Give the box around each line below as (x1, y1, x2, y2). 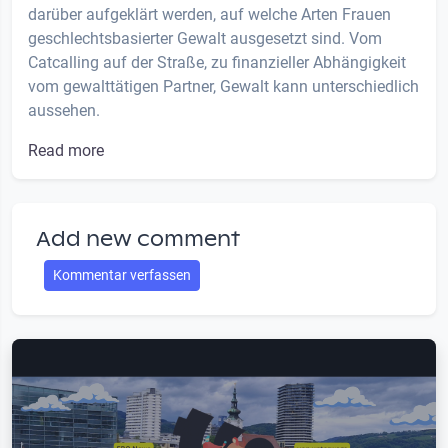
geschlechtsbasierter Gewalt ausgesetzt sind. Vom (28, 29, 382, 49)
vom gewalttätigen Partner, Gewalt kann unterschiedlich (28, 77, 419, 97)
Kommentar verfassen (53, 267, 191, 284)
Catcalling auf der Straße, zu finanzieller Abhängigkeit (28, 53, 406, 73)
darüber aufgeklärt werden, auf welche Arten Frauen (28, 5, 391, 25)
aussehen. (28, 101, 100, 121)
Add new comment (36, 226, 240, 253)
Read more (28, 141, 104, 161)
